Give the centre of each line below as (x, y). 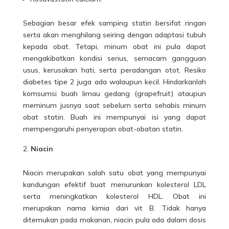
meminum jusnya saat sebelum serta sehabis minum (114, 105)
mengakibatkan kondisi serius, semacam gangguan (114, 58)
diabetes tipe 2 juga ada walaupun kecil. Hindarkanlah (114, 82)
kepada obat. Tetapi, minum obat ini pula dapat (114, 47)
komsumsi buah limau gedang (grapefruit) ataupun (114, 94)
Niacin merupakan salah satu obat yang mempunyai (114, 173)
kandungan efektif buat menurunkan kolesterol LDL (114, 185)
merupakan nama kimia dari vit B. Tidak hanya (114, 208)
